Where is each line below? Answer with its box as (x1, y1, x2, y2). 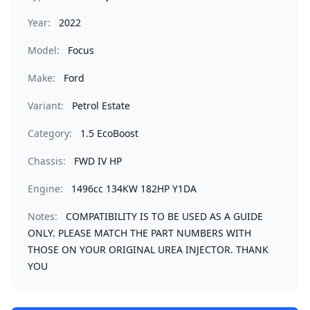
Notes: (28, 210, 57, 223)
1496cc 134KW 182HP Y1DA (71, 182, 197, 195)
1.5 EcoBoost (80, 127, 138, 140)
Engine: (28, 182, 63, 195)
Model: (28, 44, 60, 57)
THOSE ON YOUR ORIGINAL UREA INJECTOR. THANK (28, 243, 268, 256)
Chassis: (28, 154, 66, 167)
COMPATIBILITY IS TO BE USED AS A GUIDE (66, 210, 263, 223)
